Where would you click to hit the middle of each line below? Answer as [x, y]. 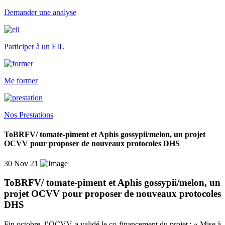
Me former [21, 81]
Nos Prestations [29, 115]
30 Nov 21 [21, 163]
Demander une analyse [40, 12]
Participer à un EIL [34, 46]
